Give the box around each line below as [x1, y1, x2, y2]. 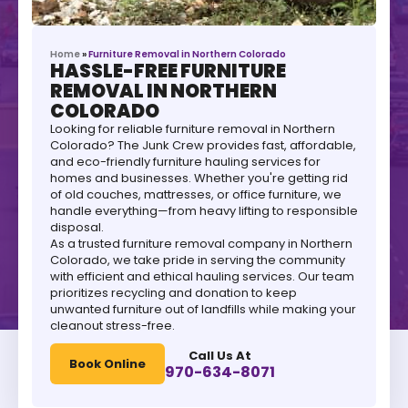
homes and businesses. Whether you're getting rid [50, 169, 348, 188]
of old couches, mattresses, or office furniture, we [50, 186, 342, 204]
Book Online [69, 355, 146, 373]
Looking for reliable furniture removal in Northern [50, 120, 335, 138]
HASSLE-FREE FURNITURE [50, 58, 286, 85]
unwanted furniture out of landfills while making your [50, 301, 356, 319]
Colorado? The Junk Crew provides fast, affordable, [50, 137, 356, 155]
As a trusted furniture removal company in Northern [50, 235, 352, 253]
